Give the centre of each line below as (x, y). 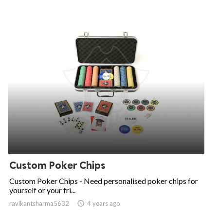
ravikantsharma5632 (39, 203)
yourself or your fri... (42, 190)
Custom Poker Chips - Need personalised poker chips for (104, 181)
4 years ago (104, 203)
